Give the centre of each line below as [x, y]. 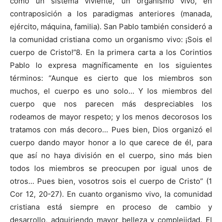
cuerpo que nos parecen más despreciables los [111, 104]
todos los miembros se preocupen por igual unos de [111, 168]
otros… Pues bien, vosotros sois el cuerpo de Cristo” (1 [111, 181]
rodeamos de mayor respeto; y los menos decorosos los [111, 117]
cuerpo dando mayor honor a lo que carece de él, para [111, 142]
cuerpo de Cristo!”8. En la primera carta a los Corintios [111, 52]
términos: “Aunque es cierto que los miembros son [111, 78]
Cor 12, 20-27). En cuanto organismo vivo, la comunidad [111, 194]
